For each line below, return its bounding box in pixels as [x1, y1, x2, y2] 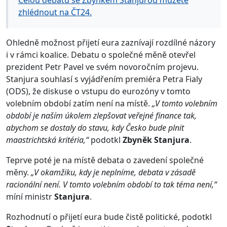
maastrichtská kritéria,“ [6, 134, 91, 146]
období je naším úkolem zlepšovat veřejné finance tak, [6, 110, 197, 122]
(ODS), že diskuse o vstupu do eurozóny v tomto [6, 86, 191, 97]
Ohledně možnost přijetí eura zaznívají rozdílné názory [6, 37, 215, 49]
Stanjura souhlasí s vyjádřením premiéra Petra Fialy [6, 73, 202, 85]
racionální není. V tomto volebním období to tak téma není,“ [6, 179, 217, 191]
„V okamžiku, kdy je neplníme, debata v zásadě [31, 167, 196, 178]
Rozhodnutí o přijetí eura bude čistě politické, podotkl [6, 211, 212, 223]
